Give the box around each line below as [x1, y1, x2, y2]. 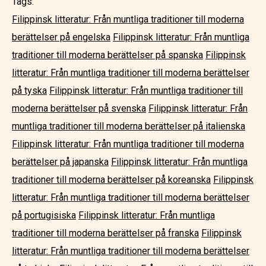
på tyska [12, 85, 47, 96]
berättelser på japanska [12, 156, 109, 167]
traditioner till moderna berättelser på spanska [12, 49, 203, 61]
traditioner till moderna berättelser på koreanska [12, 174, 211, 185]
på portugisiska [12, 210, 76, 221]
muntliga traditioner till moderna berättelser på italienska [12, 121, 245, 132]
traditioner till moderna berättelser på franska [12, 227, 199, 239]
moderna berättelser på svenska [12, 103, 146, 114]
